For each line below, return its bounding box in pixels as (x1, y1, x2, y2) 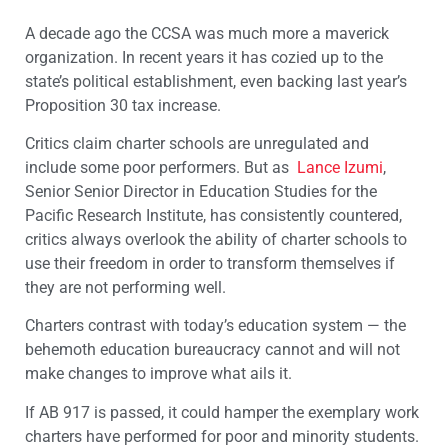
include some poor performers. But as (25, 158, 297, 178)
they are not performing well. (25, 278, 226, 298)
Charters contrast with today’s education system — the (25, 316, 406, 336)
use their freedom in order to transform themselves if (25, 254, 395, 274)
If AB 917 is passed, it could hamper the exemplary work (25, 402, 419, 422)
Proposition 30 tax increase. (25, 95, 221, 115)
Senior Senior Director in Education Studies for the (25, 182, 377, 202)
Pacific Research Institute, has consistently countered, (25, 206, 402, 226)
